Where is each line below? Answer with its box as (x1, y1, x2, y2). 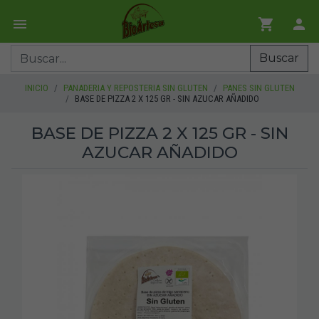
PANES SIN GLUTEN (222, 83, 295, 93)
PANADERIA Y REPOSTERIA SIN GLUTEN (63, 83, 208, 93)
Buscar (259, 51, 299, 65)
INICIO (24, 83, 48, 93)
